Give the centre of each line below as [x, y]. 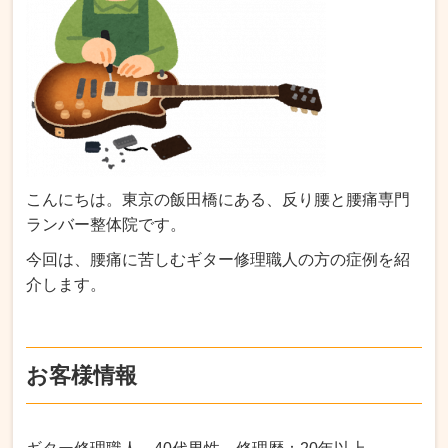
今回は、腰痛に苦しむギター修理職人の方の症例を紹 [218, 259]
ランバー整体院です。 [106, 224]
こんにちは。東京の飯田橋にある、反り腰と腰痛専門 [218, 199]
